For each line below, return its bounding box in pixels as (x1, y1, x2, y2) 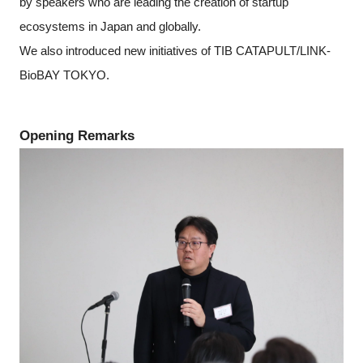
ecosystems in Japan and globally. (19, 19, 204, 33)
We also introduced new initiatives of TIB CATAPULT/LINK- (19, 43, 331, 58)
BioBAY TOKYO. (19, 67, 109, 82)
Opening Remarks (19, 127, 135, 143)
